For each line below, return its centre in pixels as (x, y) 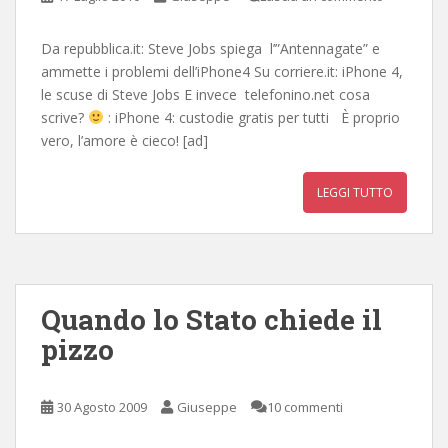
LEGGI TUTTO (355, 192)
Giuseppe (207, 406)
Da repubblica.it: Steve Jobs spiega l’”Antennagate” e (210, 48)
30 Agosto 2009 (102, 406)
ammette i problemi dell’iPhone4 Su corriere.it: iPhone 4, (222, 71)
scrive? (64, 117)
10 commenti (305, 406)
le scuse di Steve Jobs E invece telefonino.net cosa (205, 94)
